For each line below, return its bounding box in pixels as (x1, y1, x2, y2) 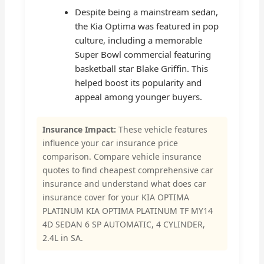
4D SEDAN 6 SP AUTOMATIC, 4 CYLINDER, (42, 219, 206, 230)
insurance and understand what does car (42, 178, 207, 190)
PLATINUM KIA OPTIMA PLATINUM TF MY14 (42, 205, 213, 217)
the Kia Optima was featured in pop (75, 19, 219, 32)
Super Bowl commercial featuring (75, 48, 212, 60)
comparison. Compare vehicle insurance (42, 151, 202, 163)
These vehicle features (116, 124, 208, 136)
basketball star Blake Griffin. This (75, 62, 209, 74)
